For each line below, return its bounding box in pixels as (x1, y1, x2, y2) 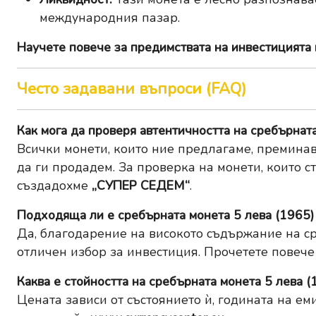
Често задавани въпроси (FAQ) (17, 78, 246, 100)
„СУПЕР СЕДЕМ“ (92, 177, 190, 195)
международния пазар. (39, 9, 180, 27)
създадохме (17, 177, 92, 195)
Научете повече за (17, 39, 130, 56)
